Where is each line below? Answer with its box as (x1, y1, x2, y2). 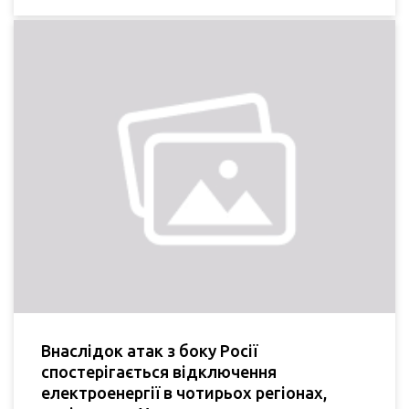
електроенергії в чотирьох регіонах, (41, 383, 327, 402)
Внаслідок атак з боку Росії (41, 341, 257, 360)
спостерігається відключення (41, 362, 277, 381)
